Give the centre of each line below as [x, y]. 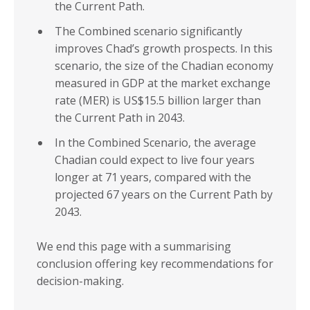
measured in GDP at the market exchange [163, 83]
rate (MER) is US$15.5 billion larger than [158, 101]
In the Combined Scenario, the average [155, 143]
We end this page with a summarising [134, 247]
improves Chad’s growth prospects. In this [164, 49]
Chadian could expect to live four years [155, 160]
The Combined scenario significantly [148, 31]
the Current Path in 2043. [120, 118]
